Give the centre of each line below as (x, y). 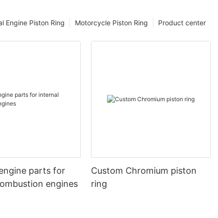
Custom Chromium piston (144, 171)
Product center (182, 23)
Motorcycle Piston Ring (111, 23)
